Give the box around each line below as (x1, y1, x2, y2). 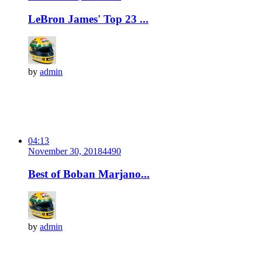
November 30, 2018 (28, 146, 102, 156)
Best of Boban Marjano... (28, 167, 150, 180)
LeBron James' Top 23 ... (28, 12, 149, 25)
